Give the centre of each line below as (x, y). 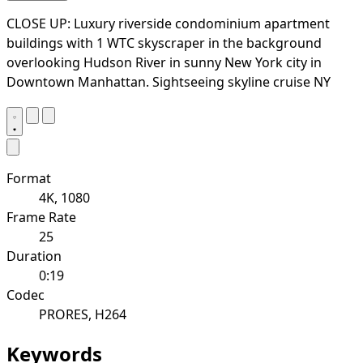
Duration (34, 256)
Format (29, 178)
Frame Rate (41, 217)
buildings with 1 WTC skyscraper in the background (164, 43)
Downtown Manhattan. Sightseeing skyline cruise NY (169, 81)
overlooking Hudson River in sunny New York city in (164, 62)
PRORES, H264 (83, 314)
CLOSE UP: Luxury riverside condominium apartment (168, 23)
